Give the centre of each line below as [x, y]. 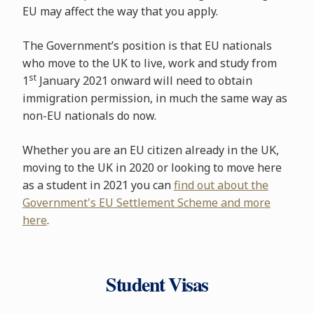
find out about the [221, 185]
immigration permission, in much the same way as [155, 98]
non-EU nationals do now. [89, 116]
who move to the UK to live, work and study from [149, 63]
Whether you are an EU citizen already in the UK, [150, 150]
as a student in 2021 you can [98, 185]
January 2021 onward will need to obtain [144, 81]
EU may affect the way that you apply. [120, 11]
